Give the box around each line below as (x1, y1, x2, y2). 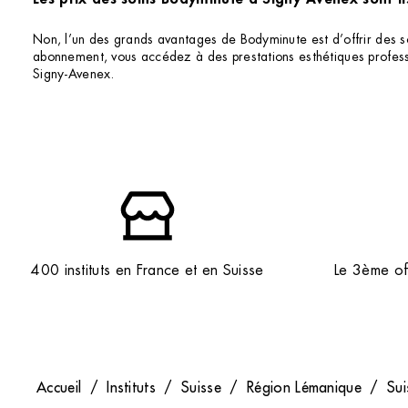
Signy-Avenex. (33, 66, 115, 83)
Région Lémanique (246, 378, 362, 397)
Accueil (36, 378, 82, 397)
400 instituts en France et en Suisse (31, 260, 264, 280)
